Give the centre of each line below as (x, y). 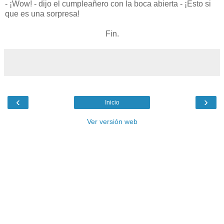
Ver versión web (112, 121)
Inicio (112, 102)
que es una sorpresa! (42, 13)
